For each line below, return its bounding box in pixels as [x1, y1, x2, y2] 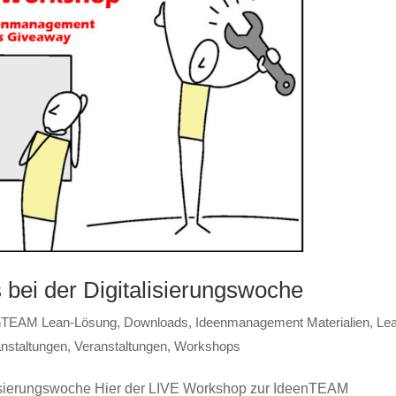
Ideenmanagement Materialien [195, 314, 370, 330]
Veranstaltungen [74, 338, 168, 354]
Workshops [174, 338, 241, 354]
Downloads [124, 314, 189, 330]
